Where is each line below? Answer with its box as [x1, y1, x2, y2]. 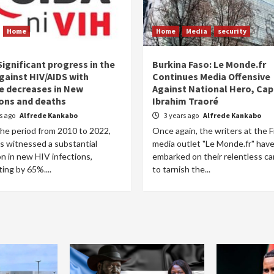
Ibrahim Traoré [152, 95, 218, 107]
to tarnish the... [152, 164, 210, 174]
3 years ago [164, 111, 200, 120]
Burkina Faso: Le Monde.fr [152, 58, 266, 70]
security [218, 26, 246, 35]
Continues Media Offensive [152, 70, 270, 83]
